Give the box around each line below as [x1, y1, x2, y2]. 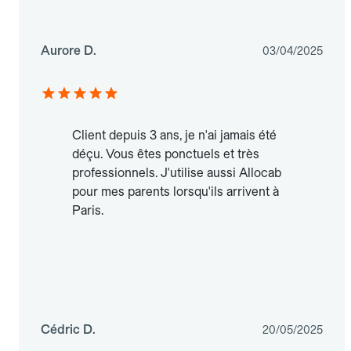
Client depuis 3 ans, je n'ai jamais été [72, 127, 277, 143]
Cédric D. [41, 321, 96, 337]
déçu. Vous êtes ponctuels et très [72, 146, 259, 161]
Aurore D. [41, 42, 96, 58]
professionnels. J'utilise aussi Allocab [72, 165, 281, 180]
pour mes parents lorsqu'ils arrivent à [72, 183, 279, 199]
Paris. [72, 202, 103, 218]
